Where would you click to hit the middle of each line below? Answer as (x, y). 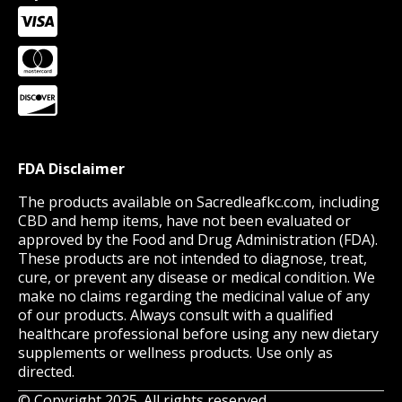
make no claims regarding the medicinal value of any (194, 297)
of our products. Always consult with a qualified (175, 315)
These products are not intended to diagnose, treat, (192, 259)
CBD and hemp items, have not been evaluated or (184, 221)
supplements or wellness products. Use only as (175, 353)
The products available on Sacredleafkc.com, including (199, 202)
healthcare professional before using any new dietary (198, 334)
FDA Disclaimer (71, 169)
